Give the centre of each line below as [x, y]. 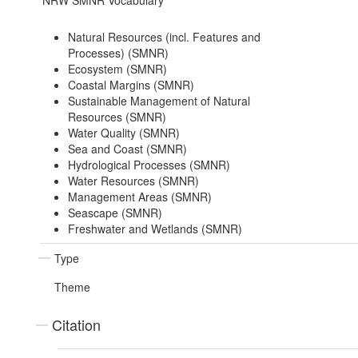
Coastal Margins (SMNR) [131, 85]
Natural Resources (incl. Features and [164, 37]
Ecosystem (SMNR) [117, 69]
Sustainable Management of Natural [159, 101]
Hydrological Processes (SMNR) [149, 165]
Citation [76, 325]
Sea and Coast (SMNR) [127, 149]
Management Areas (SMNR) [139, 197]
